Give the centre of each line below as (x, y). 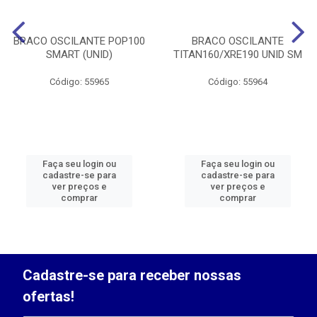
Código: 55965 (79, 82)
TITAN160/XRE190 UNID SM (238, 54)
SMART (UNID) (79, 54)
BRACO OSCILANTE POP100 (79, 41)
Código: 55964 (238, 82)
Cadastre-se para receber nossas (132, 275)
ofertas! (48, 296)
